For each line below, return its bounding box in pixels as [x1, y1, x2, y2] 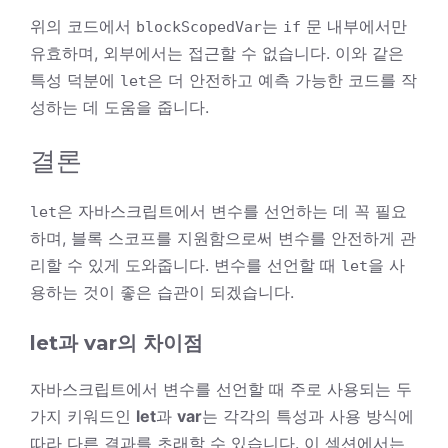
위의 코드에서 [30, 15, 136, 36]
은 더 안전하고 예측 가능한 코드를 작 [147, 69, 417, 90]
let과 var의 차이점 [30, 330, 203, 355]
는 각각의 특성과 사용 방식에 [202, 405, 414, 426]
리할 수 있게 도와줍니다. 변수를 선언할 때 [30, 254, 341, 275]
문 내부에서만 [301, 15, 407, 36]
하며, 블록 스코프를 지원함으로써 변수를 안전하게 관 [30, 227, 416, 248]
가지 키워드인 [30, 405, 136, 426]
